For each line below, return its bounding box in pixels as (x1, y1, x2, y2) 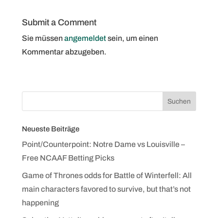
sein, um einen (106, 34, 158, 42)
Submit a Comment (21, 18, 96, 27)
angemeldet (64, 34, 106, 42)
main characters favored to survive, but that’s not (21, 185, 191, 193)
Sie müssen (21, 34, 64, 42)
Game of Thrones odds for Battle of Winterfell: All (21, 171, 192, 180)
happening (21, 199, 59, 207)
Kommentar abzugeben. (21, 48, 107, 56)
